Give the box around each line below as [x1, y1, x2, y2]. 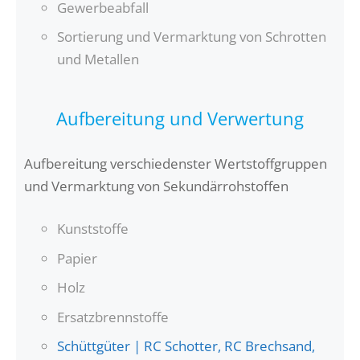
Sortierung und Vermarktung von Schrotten [57, 27, 326, 46]
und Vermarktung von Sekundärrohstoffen [24, 176, 288, 195]
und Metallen [57, 50, 139, 68]
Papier [57, 248, 97, 268]
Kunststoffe [57, 219, 129, 238]
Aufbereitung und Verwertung [56, 105, 304, 130]
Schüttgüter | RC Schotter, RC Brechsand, [57, 337, 315, 355]
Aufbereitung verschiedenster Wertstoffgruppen [24, 153, 327, 173]
